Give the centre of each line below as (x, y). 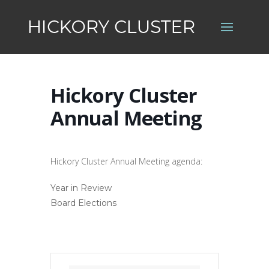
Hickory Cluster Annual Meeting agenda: (126, 161)
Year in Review (81, 188)
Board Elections (83, 203)
